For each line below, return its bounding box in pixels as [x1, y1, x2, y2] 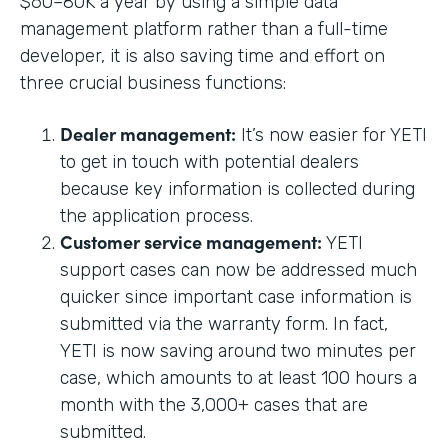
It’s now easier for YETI [236, 123, 427, 146]
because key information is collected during [60, 177, 415, 200]
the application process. [60, 204, 253, 227]
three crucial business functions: [20, 71, 286, 94]
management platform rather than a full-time [20, 17, 388, 40]
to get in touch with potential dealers [60, 150, 359, 173]
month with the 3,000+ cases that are [60, 393, 368, 416]
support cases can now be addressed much [60, 258, 417, 281]
